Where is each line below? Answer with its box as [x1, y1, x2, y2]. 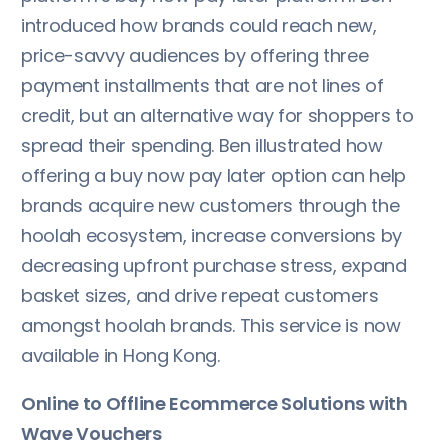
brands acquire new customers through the [21, 193, 400, 219]
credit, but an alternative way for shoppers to [21, 103, 414, 129]
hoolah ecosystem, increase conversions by [21, 223, 402, 249]
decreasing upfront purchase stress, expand [21, 253, 407, 279]
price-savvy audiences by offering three [21, 43, 369, 69]
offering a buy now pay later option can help [21, 163, 406, 189]
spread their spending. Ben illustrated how [21, 133, 383, 159]
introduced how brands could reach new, [21, 13, 377, 39]
